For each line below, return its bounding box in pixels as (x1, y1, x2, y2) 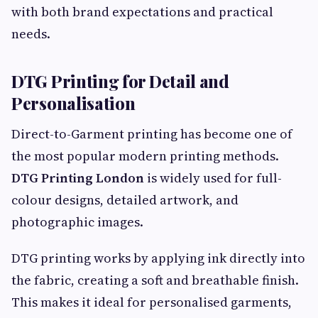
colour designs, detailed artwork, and (11, 190, 238, 209)
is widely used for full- (144, 168, 282, 187)
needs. (11, 24, 50, 43)
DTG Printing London (11, 168, 144, 187)
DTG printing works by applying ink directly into (11, 248, 305, 267)
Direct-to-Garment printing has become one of (11, 124, 292, 143)
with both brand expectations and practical (11, 2, 273, 21)
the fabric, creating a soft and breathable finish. (11, 270, 299, 289)
